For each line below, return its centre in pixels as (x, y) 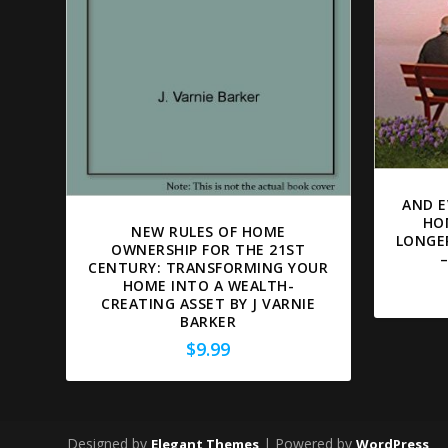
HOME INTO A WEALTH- (208, 285)
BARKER (208, 321)
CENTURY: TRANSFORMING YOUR (208, 267)
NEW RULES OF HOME (208, 231)
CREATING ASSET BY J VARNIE (208, 303)
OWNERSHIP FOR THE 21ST (208, 249)
